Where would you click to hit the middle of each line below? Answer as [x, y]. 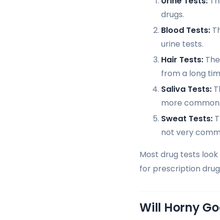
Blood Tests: [186, 30]
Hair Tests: [182, 59]
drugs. [173, 14]
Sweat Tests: [187, 118]
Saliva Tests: [186, 89]
